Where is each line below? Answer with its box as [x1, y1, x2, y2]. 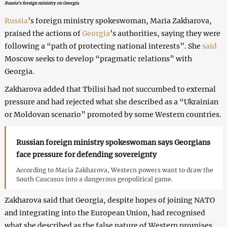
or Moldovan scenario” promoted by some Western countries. [4, 109, 221, 119]
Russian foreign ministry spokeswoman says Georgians [16, 137, 210, 147]
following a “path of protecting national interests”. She [4, 41, 202, 51]
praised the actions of [4, 28, 82, 38]
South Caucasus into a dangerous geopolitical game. [16, 175, 173, 183]
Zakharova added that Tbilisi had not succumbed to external [4, 84, 216, 94]
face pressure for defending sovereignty [16, 149, 157, 159]
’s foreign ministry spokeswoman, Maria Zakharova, [27, 16, 212, 25]
